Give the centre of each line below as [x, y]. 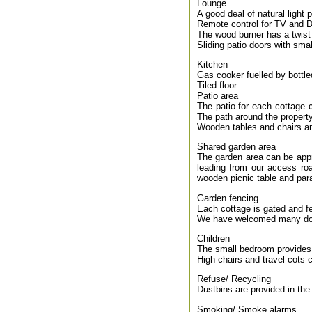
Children [213, 238]
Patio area [218, 95]
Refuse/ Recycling [234, 279]
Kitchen [212, 64]
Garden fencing [228, 198]
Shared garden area [236, 147]
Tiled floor [217, 85]
